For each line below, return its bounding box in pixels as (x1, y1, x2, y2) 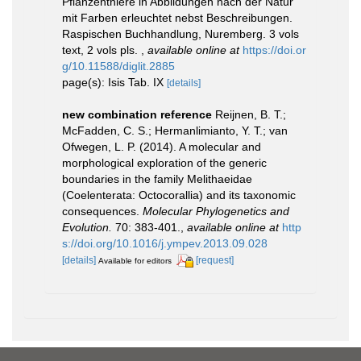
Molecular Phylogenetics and (143, 205, 289, 218)
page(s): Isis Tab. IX (62, 76, 167, 89)
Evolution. (62, 221, 112, 234)
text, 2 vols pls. (62, 44, 141, 56)
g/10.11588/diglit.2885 (62, 60, 175, 73)
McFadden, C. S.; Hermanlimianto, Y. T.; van (62, 124, 288, 137)
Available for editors (98, 256, 172, 265)
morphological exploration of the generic (62, 156, 267, 169)
